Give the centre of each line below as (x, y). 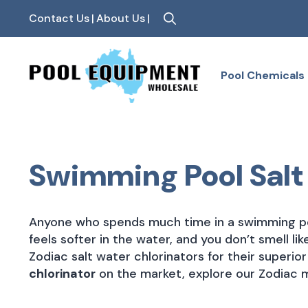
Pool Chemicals (263, 75)
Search (172, 44)
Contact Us (59, 18)
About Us (121, 18)
